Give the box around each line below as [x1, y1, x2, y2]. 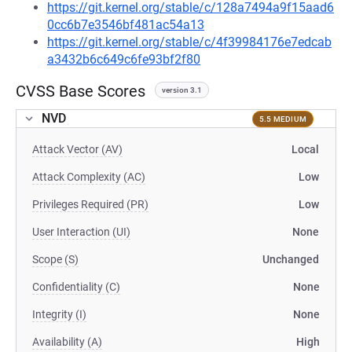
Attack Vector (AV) [32, 143, 123, 156]
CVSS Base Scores [16, 82, 145, 101]
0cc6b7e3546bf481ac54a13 [47, 17, 204, 32]
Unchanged [262, 253, 319, 266]
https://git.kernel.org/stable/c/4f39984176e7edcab [47, 35, 332, 49]
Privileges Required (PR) [32, 198, 148, 211]
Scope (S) [32, 253, 79, 266]
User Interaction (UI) [32, 225, 130, 238]
